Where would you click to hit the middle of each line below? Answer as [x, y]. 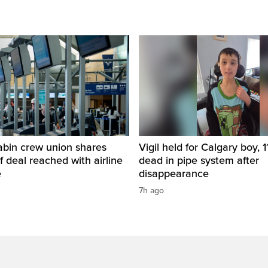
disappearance [174, 174]
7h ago [151, 191]
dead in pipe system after [199, 161]
